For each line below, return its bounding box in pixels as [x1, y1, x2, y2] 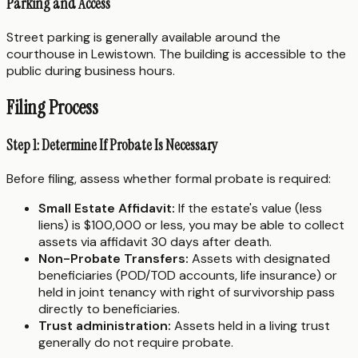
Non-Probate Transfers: [38, 250, 189, 268]
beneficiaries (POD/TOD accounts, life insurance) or [38, 267, 337, 284]
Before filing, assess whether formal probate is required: [6, 170, 331, 188]
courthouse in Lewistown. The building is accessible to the [6, 45, 346, 62]
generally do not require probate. [38, 334, 233, 352]
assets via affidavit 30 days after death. [38, 233, 272, 251]
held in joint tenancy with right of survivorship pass [38, 284, 335, 301]
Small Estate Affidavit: [38, 200, 175, 217]
